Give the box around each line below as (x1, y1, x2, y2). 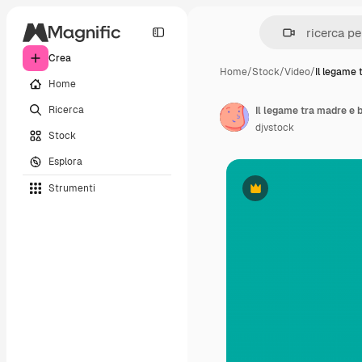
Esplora (48, 154, 82, 168)
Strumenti (48, 181, 95, 195)
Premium (254, 187, 297, 201)
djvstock (255, 121, 294, 134)
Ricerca (48, 103, 84, 116)
